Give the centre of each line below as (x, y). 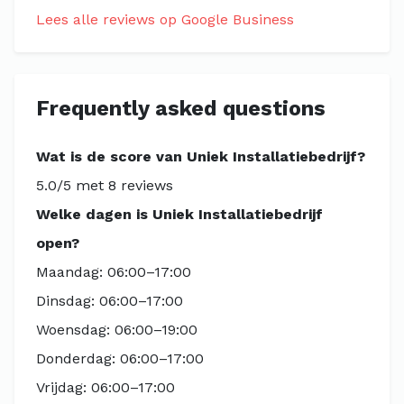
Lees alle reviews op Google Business (165, 19)
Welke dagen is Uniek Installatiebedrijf (179, 214)
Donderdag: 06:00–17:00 (120, 358)
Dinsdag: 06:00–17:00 (110, 301)
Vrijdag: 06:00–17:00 (106, 387)
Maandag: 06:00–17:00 (114, 272)
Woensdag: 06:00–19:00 (117, 330)
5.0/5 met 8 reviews (105, 185)
